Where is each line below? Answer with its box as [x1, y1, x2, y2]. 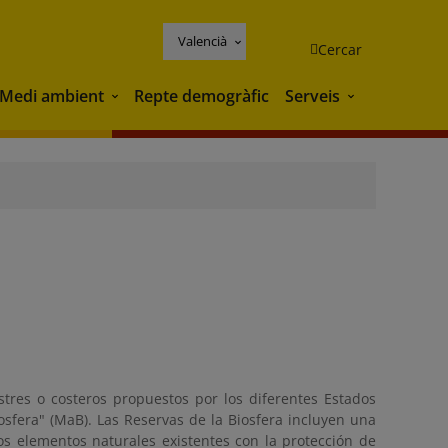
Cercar [318, 39, 362, 59]
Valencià [178, 31, 227, 50]
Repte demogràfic [134, 84, 269, 107]
